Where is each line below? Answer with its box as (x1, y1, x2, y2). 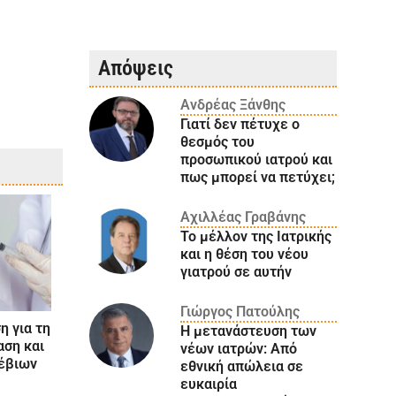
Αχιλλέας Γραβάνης (180, 208, 307, 225)
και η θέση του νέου (180, 245, 309, 263)
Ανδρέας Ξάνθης (180, 95, 286, 113)
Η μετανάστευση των (180, 322, 317, 339)
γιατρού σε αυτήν (180, 263, 293, 280)
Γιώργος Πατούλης (180, 302, 301, 320)
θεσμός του (180, 133, 255, 150)
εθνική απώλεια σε (180, 357, 304, 375)
